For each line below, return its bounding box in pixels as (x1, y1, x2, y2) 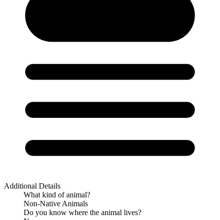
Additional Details (4, 181, 60, 190)
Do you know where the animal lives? (24, 208, 141, 217)
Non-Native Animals (24, 199, 88, 208)
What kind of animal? (24, 190, 90, 199)
